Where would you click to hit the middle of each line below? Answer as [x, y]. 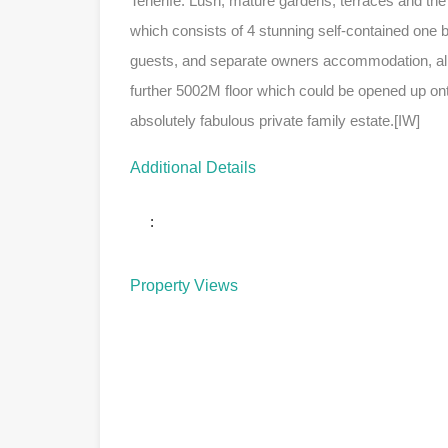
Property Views [184, 285]
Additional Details [193, 167]
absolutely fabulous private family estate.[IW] [275, 120]
